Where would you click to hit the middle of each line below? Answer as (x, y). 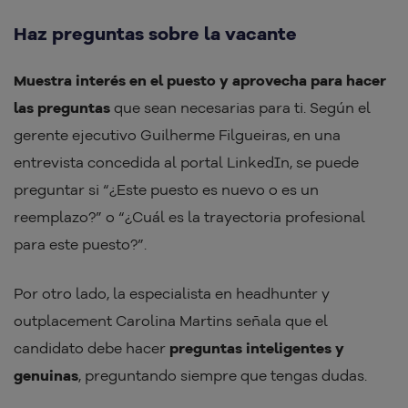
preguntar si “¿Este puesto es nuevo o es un (166, 190)
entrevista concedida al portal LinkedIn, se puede (186, 163)
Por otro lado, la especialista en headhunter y (172, 294)
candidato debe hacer (92, 348)
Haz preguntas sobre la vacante (158, 34)
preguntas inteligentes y (257, 348)
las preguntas (62, 108)
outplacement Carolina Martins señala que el (171, 321)
